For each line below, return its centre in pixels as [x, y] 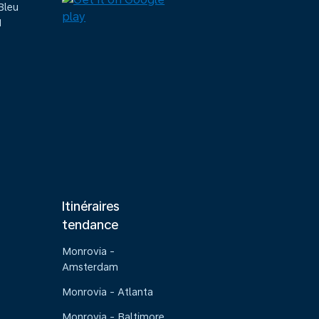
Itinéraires [91, 206]
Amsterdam [90, 267]
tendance [90, 225]
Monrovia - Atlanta [108, 292]
